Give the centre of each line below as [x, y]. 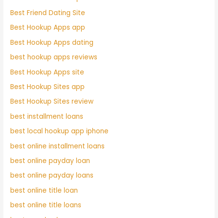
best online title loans [46, 205]
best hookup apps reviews [54, 57]
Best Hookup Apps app [48, 28]
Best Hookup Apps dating [52, 42]
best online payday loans [52, 176]
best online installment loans [58, 146]
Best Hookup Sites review [52, 102]
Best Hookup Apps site [47, 72]
